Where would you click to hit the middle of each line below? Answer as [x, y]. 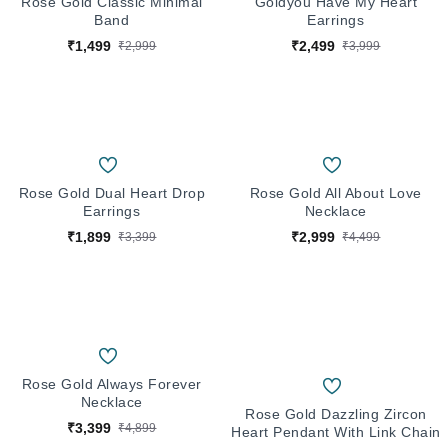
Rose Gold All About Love [335, 192]
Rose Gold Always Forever [111, 383]
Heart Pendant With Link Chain [336, 431]
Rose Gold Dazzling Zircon [336, 413]
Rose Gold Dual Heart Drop [112, 192]
